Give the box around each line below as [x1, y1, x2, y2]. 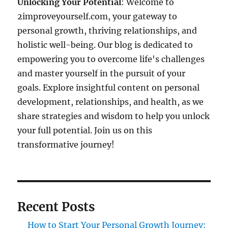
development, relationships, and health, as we [17, 97, 204, 107]
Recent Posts [17, 199, 95, 215]
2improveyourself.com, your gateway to [17, 11, 178, 22]
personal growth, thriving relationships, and [17, 25, 197, 36]
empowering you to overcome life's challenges [17, 54, 205, 65]
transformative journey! [17, 139, 115, 150]
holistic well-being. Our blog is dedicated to [17, 40, 193, 50]
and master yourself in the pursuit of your [17, 68, 186, 79]
